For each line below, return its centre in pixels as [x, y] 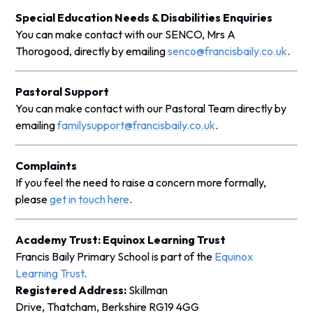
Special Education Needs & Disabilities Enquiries [144, 17]
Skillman [148, 290]
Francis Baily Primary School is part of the [115, 256]
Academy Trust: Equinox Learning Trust [121, 239]
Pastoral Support [63, 91]
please [33, 199]
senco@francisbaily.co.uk [228, 51]
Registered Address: [72, 290]
